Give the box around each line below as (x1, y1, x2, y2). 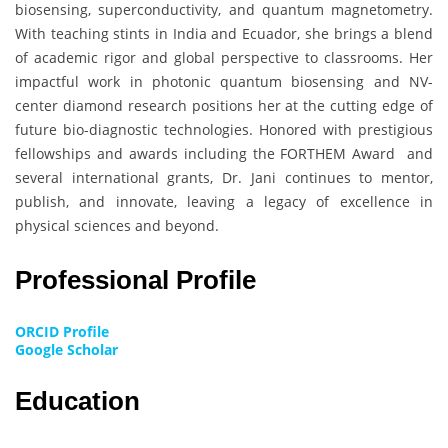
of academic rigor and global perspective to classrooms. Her (15, 47, 433, 67)
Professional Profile (15, 264, 263, 295)
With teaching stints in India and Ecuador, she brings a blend (15, 23, 433, 43)
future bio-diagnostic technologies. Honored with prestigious (15, 119, 433, 139)
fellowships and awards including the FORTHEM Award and (15, 143, 433, 163)
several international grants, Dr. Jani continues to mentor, (15, 167, 433, 187)
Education (15, 385, 140, 416)
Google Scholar (15, 339, 118, 359)
